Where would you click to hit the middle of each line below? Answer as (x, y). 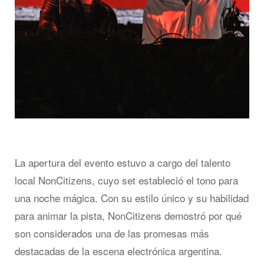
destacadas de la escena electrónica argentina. (118, 251)
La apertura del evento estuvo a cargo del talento (123, 163)
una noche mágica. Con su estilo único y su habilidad (132, 198)
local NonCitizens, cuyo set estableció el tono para (126, 180)
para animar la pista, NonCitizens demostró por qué (128, 216)
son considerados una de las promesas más (112, 233)
